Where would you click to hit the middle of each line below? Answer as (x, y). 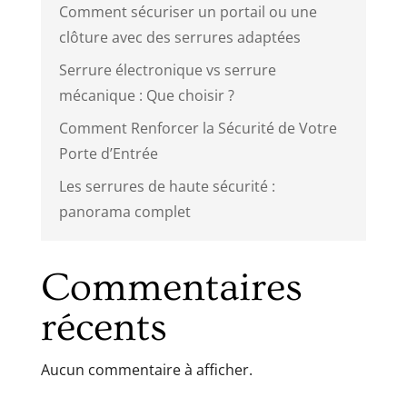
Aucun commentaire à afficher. (146, 369)
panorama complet (124, 211)
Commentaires (171, 287)
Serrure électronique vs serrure (167, 69)
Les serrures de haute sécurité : (167, 186)
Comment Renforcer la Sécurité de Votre (198, 128)
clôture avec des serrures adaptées (179, 37)
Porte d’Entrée (108, 153)
